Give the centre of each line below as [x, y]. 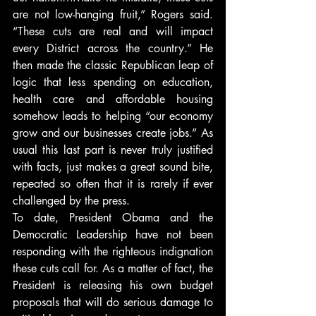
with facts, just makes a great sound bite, [113, 167]
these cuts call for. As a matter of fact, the [113, 268]
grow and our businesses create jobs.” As [113, 133]
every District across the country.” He [113, 48]
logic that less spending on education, [113, 82]
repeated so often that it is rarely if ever [113, 184]
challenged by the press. [71, 201]
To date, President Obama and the [113, 218]
